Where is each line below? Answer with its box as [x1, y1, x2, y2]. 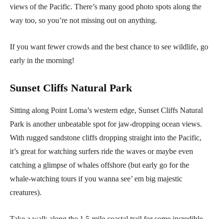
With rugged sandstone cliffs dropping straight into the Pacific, [10, 133, 201, 142]
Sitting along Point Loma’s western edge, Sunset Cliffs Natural [10, 106, 203, 115]
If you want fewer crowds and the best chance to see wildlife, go [10, 43, 208, 51]
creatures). [10, 188, 42, 197]
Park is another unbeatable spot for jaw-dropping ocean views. [10, 120, 202, 129]
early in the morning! [10, 56, 74, 65]
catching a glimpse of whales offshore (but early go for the [10, 161, 189, 170]
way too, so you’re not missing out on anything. [10, 16, 157, 25]
